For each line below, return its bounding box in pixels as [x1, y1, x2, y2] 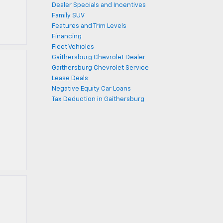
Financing [51, 33, 82, 40]
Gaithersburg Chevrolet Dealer [51, 54, 145, 61]
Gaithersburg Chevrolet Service [51, 65, 149, 71]
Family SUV [51, 12, 85, 19]
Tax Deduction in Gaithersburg [51, 96, 144, 103]
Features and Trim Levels [51, 23, 126, 29]
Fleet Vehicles [51, 44, 94, 50]
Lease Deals [51, 75, 88, 82]
